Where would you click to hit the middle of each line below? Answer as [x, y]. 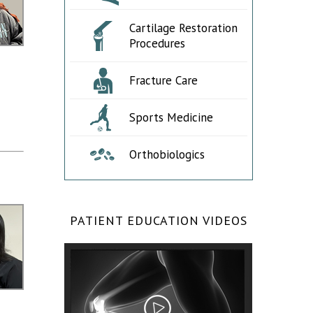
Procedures [157, 43]
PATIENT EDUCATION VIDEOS [159, 220]
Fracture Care [163, 80]
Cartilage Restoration [183, 28]
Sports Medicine [171, 117]
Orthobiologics [167, 154]
